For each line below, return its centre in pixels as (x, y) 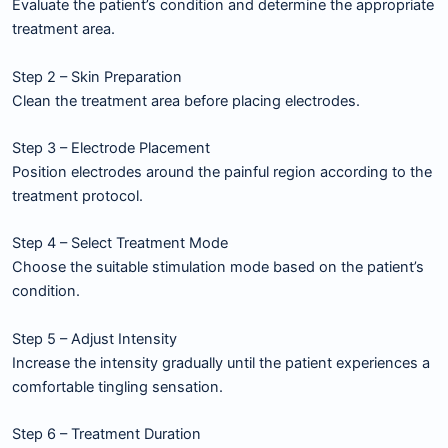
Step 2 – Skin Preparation (97, 76)
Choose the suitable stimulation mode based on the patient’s (218, 267)
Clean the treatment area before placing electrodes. (186, 100)
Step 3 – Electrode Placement (111, 148)
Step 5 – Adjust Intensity (94, 338)
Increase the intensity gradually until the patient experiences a (221, 362)
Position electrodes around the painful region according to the (222, 172)
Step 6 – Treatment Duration (106, 434)
